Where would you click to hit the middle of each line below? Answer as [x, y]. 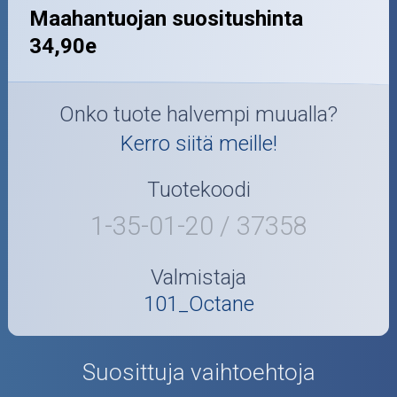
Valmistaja [198, 277]
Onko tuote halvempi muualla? [198, 115]
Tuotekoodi [198, 190]
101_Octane [198, 304]
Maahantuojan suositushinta [167, 18]
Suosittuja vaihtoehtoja [198, 372]
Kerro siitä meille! [198, 144]
